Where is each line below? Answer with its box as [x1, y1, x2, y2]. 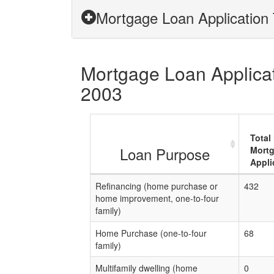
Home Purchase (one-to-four [95, 227, 207, 239]
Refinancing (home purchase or [95, 180, 218, 192]
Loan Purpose [119, 143, 210, 165]
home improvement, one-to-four [95, 192, 219, 204]
